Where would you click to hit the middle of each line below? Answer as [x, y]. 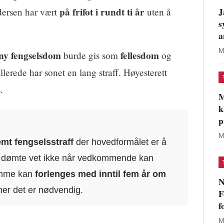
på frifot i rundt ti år [102, 12]
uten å [158, 11]
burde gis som [91, 55]
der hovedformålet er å [120, 141]
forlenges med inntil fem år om [101, 173]
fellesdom [140, 55]
